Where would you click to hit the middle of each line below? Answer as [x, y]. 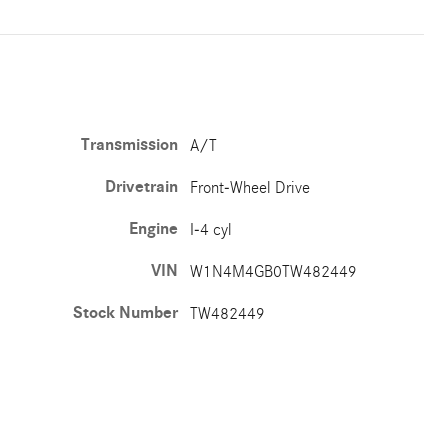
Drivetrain [142, 187]
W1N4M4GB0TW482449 [274, 271]
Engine [154, 229]
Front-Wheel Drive [250, 187]
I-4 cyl [211, 229]
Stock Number [126, 313]
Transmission [130, 145]
